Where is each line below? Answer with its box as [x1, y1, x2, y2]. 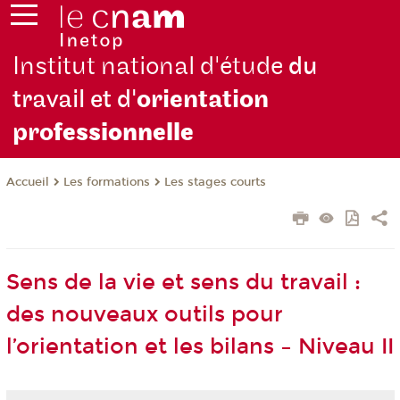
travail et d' [12, 84, 137, 116]
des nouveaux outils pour [5, 302, 283, 328]
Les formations [62, 175, 150, 190]
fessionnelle [54, 117, 195, 149]
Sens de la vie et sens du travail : [5, 270, 361, 296]
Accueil [5, 175, 49, 190]
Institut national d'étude [12, 51, 289, 83]
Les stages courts [163, 175, 266, 190]
